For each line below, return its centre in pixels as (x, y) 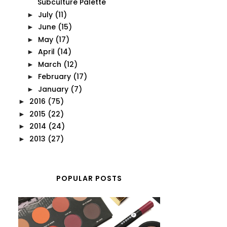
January (53, 89)
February (54, 77)
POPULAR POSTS (89, 178)
